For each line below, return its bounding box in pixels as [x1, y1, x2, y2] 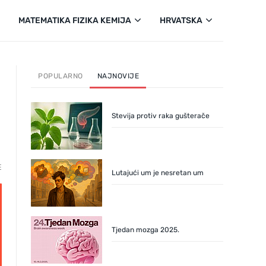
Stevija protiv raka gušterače [112, 112, 210, 120]
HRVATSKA [160, 15, 202, 26]
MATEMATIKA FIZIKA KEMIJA [18, 15, 131, 26]
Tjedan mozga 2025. [112, 226, 179, 234]
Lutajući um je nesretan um [112, 169, 204, 177]
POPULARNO [38, 72, 83, 80]
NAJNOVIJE [97, 72, 139, 80]
